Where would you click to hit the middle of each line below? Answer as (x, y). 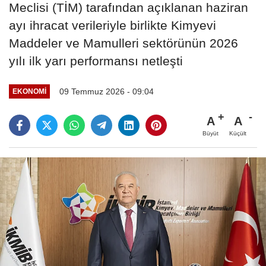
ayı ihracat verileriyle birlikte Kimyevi (113, 25)
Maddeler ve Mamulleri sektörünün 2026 (123, 43)
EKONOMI (29, 91)
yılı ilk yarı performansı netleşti (96, 61)
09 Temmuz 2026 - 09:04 (106, 91)
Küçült (238, 133)
